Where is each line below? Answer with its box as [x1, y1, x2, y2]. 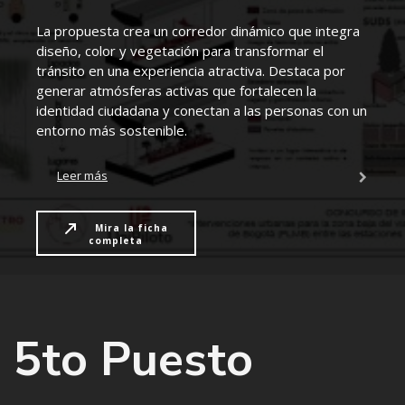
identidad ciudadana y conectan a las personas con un [36, 101, 367, 120]
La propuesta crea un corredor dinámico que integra [36, 22, 360, 41]
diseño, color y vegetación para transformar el [36, 42, 324, 61]
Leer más [57, 167, 108, 184]
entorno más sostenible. [36, 121, 187, 140]
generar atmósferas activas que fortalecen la [36, 81, 316, 100]
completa [89, 234, 144, 248]
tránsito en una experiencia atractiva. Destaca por [36, 61, 345, 80]
